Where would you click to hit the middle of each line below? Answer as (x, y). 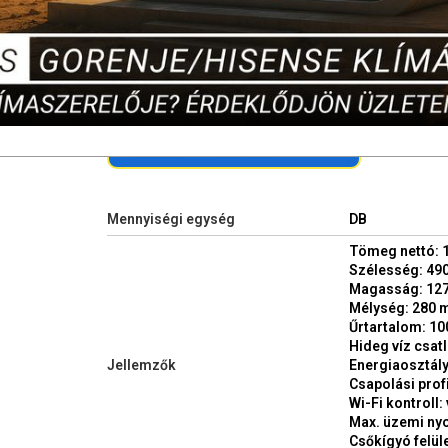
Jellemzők (141, 365)
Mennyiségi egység (171, 219)
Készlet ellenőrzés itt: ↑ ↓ (325, 144)
